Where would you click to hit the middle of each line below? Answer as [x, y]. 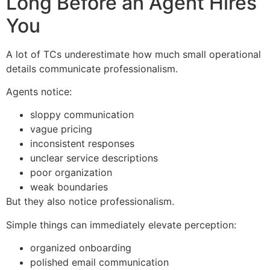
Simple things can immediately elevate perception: [121, 224]
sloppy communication [82, 115]
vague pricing [61, 129]
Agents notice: [39, 91]
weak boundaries [69, 187]
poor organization [71, 173]
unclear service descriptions [94, 158]
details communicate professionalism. [92, 68]
